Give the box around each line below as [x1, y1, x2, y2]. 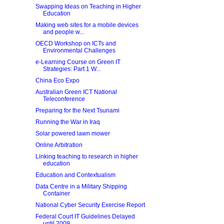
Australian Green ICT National [35, 88, 117, 95]
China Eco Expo [35, 77, 79, 84]
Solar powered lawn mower [35, 130, 110, 137]
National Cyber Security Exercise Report [35, 201, 145, 208]
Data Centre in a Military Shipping [35, 183, 127, 190]
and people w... [42, 28, 84, 35]
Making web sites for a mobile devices [35, 21, 138, 28]
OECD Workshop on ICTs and [35, 40, 116, 47]
